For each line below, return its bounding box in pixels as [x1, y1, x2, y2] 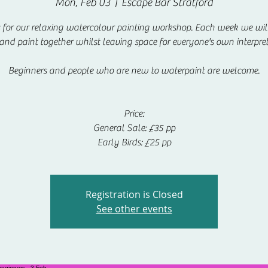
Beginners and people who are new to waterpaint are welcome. [8, 65, 260, 76]
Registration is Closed [85, 188, 183, 201]
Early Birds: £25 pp [97, 137, 171, 148]
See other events [96, 202, 172, 215]
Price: [124, 108, 144, 119]
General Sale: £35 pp [93, 123, 175, 133]
